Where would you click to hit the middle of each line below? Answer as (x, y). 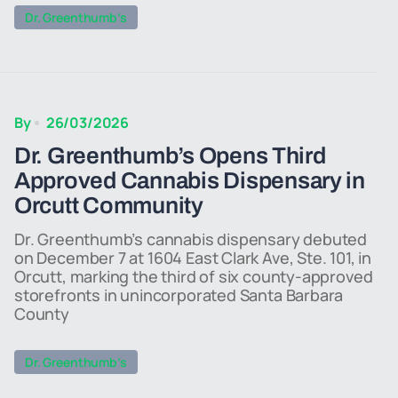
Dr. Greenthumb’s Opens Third (170, 155)
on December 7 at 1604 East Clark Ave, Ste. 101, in (193, 258)
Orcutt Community (109, 205)
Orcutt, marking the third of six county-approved (194, 276)
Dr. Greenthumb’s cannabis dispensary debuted (191, 239)
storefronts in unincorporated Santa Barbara (179, 295)
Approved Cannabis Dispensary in (190, 180)
